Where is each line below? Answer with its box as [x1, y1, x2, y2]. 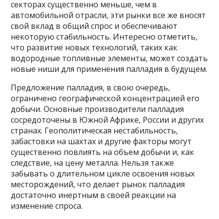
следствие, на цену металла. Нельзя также [11, 157, 175, 169]
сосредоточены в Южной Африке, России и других [11, 114, 204, 126]
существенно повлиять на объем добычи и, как [11, 147, 195, 158]
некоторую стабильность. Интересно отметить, [11, 31, 198, 43]
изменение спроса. [11, 200, 83, 212]
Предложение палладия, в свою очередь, [11, 82, 171, 93]
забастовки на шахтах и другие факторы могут [11, 136, 192, 147]
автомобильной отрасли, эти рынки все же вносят [11, 10, 206, 21]
